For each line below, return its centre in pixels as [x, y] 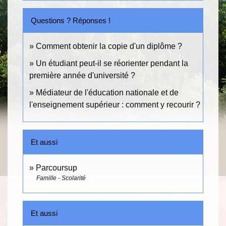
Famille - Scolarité [61, 178]
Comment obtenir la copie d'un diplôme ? [109, 46]
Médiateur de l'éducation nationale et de [107, 93]
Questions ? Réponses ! [71, 21]
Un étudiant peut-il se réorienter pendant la [112, 64]
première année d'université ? [82, 76]
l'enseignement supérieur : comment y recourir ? [115, 105]
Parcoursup [56, 168]
